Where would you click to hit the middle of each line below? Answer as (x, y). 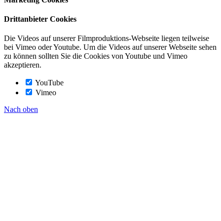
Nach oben (21, 110)
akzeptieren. (23, 65)
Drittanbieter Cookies (40, 19)
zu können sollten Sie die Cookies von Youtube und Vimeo (96, 56)
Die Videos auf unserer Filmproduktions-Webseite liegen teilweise (107, 38)
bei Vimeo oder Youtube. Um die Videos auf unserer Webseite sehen (110, 47)
